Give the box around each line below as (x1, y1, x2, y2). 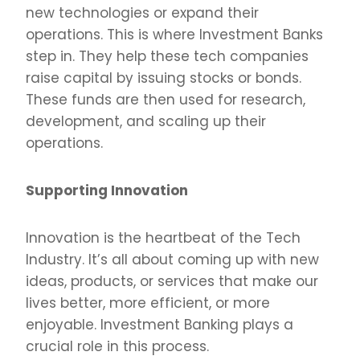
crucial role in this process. (26, 336, 209, 356)
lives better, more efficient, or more (26, 292, 270, 313)
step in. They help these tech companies (26, 46, 309, 66)
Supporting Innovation (26, 180, 188, 200)
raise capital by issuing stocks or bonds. (26, 67, 301, 88)
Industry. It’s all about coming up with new (26, 249, 319, 269)
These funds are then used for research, (26, 89, 305, 109)
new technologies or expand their (26, 2, 259, 22)
